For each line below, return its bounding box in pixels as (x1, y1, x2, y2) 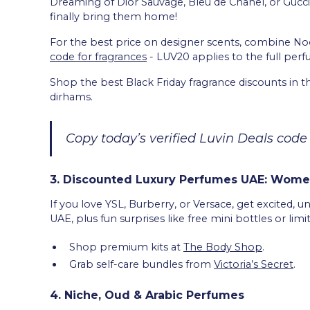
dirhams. (50, 90, 93, 103)
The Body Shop (183, 240, 262, 253)
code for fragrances (50, 50, 147, 63)
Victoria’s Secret (214, 257, 293, 271)
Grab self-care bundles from (69, 257, 214, 271)
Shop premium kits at (69, 240, 183, 253)
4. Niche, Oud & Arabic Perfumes (50, 288, 244, 302)
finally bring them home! (50, 10, 177, 23)
